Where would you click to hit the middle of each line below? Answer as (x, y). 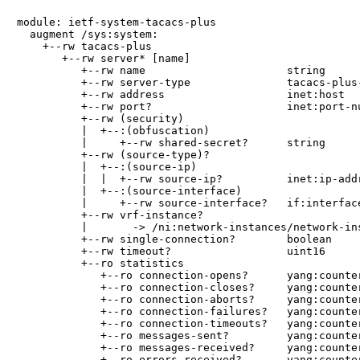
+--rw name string (171, 71)
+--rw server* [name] (104, 59)
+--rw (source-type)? (113, 155)
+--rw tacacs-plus (84, 47)
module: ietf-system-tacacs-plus (117, 22)
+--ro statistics (100, 264)
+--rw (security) (100, 119)
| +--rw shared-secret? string (171, 143)
